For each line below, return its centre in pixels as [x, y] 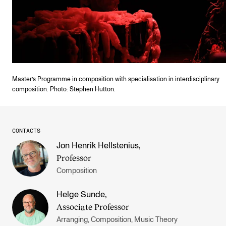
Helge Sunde [81, 195]
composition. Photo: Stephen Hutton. [64, 90]
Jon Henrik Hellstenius [98, 146]
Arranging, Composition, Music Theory [117, 220]
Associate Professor [93, 207]
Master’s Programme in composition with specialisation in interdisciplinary [116, 80]
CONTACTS [26, 131]
